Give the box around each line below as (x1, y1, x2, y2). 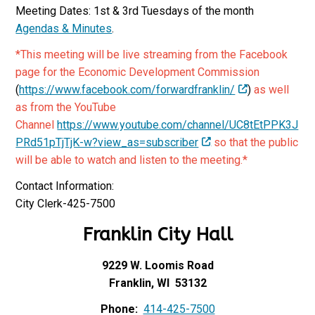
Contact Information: (15, 179, 115, 193)
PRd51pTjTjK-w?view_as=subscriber (15, 136, 199, 149)
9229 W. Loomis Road (101, 259, 214, 272)
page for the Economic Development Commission (15, 65, 260, 79)
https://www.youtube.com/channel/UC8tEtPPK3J (57, 118, 299, 131)
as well (254, 83, 290, 96)
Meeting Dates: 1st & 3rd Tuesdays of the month (15, 4, 255, 18)
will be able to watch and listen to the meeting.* (15, 153, 248, 167)
